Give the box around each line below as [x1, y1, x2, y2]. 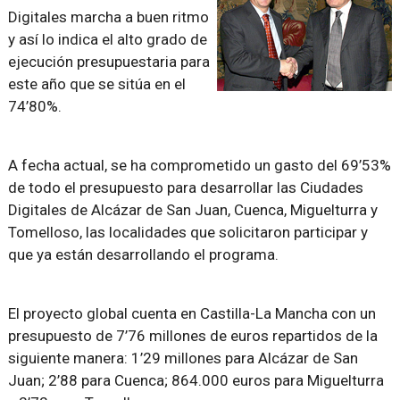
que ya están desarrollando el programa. [7, 246, 279, 263]
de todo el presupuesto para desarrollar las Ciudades [7, 179, 363, 196]
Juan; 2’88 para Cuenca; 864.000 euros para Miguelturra [7, 371, 384, 389]
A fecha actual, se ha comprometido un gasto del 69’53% [7, 156, 391, 174]
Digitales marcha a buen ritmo [7, 8, 209, 26]
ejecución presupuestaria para [7, 53, 210, 71]
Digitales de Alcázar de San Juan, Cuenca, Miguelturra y [7, 201, 378, 219]
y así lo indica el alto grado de [7, 30, 207, 48]
